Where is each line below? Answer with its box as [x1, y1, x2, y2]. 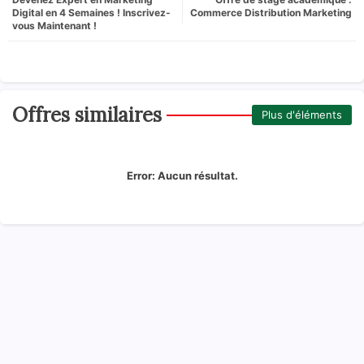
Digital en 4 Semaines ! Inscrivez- [12, 6, 171, 19]
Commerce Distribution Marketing [190, 6, 352, 19]
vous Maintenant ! [12, 19, 97, 32]
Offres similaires [12, 102, 162, 128]
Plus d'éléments [262, 108, 342, 122]
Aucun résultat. [154, 168, 238, 182]
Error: [126, 168, 155, 182]
